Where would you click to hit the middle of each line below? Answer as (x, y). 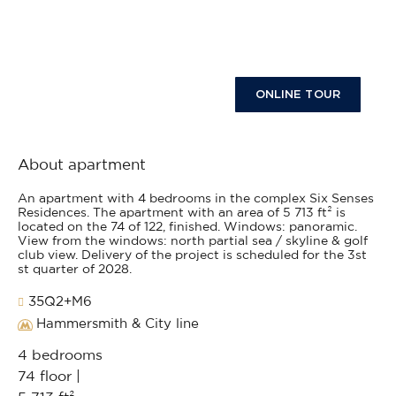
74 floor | (49, 377)
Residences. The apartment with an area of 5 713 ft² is (182, 213)
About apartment (82, 165)
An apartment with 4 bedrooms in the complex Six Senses (196, 199)
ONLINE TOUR (297, 94)
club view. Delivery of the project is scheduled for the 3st (192, 256)
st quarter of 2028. (75, 270)
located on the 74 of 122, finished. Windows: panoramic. (187, 228)
